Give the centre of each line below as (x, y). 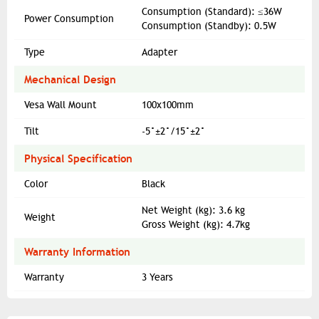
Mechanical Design (70, 80)
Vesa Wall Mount (61, 105)
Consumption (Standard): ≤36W (212, 12)
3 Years (157, 278)
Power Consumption (69, 19)
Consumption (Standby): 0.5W (209, 26)
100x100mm (168, 105)
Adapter (159, 53)
